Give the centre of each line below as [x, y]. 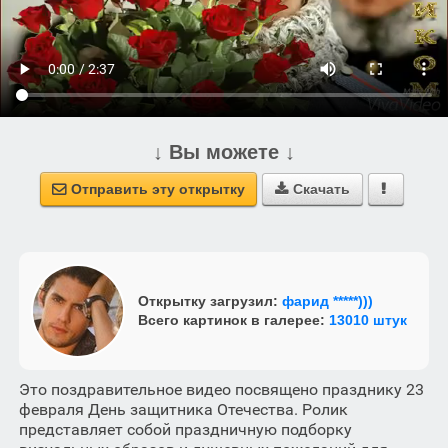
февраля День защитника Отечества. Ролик [183, 409]
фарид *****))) [327, 301]
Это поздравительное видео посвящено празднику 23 [221, 389]
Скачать [321, 189]
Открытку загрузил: [209, 301]
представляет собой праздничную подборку [185, 429]
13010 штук [367, 320]
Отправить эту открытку [157, 189]
